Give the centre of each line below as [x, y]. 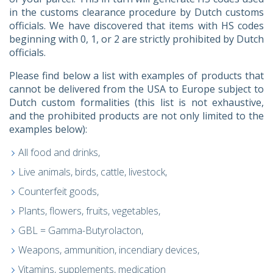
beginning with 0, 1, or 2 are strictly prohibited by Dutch [136, 39]
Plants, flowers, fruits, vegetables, [89, 211]
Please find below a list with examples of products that [136, 75]
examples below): [48, 129]
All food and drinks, [59, 152]
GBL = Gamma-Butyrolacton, [81, 230]
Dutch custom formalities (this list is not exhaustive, [136, 102]
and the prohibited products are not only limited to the [136, 115]
